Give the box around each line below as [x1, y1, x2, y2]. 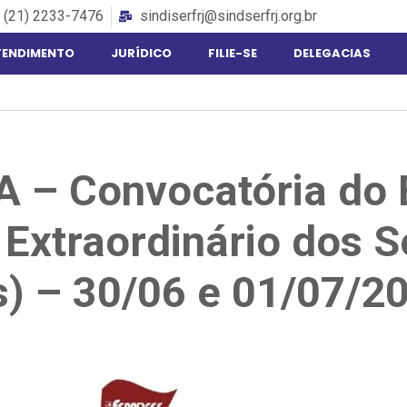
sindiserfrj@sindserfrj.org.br [139, 7, 317, 25]
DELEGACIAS [293, 45, 371, 62]
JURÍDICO [110, 45, 172, 62]
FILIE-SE [207, 45, 257, 62]
